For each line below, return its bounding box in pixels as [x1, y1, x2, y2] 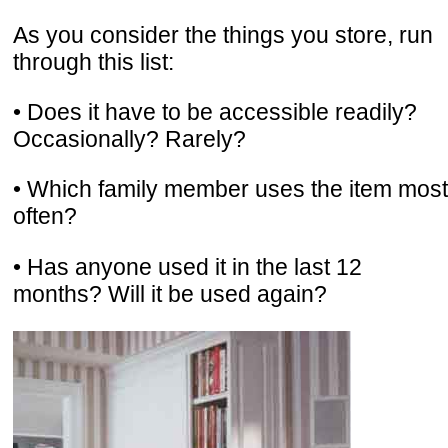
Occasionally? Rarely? [13, 126, 246, 153]
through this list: [13, 49, 174, 76]
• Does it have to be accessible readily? [13, 99, 417, 126]
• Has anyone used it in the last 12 [13, 253, 362, 280]
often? [13, 203, 77, 230]
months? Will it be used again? [13, 280, 327, 307]
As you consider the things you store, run [13, 22, 433, 49]
